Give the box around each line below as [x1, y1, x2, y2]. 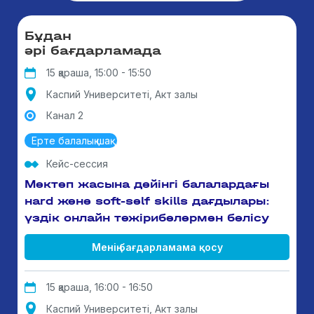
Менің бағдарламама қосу [91, 241, 223, 253]
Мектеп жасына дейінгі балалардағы [25, 177, 269, 191]
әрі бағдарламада [25, 43, 161, 58]
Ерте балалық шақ [32, 135, 110, 146]
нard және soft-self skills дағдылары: [25, 194, 270, 207]
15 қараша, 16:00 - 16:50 [46, 281, 153, 293]
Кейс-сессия [46, 158, 108, 170]
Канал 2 [46, 109, 83, 121]
